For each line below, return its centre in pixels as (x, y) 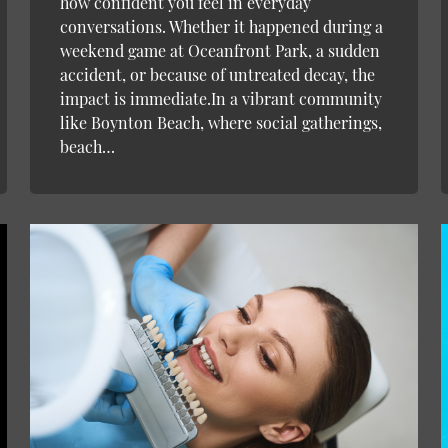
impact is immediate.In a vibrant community (220, 99)
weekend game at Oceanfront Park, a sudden (219, 51)
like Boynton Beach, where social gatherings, (220, 123)
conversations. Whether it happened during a (221, 27)
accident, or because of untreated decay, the (217, 75)
